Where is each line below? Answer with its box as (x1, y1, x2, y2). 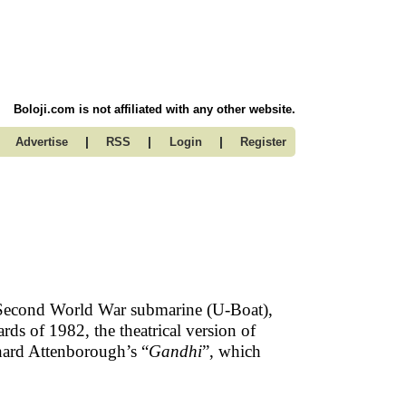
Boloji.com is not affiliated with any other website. (14, 102, 295, 116)
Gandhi (149, 342, 202, 361)
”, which (202, 342, 261, 361)
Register (240, 135, 286, 149)
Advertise (14, 135, 68, 149)
